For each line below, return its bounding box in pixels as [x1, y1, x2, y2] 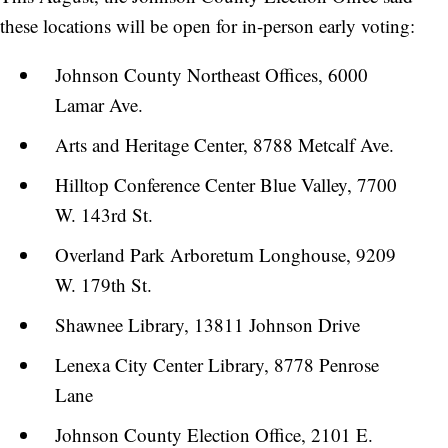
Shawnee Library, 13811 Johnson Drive [55, 311, 360, 337]
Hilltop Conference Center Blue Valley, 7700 [55, 171, 397, 197]
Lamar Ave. [55, 91, 143, 117]
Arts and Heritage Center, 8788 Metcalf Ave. [55, 131, 394, 157]
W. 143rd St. [55, 201, 153, 227]
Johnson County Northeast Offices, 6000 [55, 61, 368, 87]
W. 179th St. [55, 271, 152, 297]
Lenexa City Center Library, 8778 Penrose [55, 351, 379, 377]
